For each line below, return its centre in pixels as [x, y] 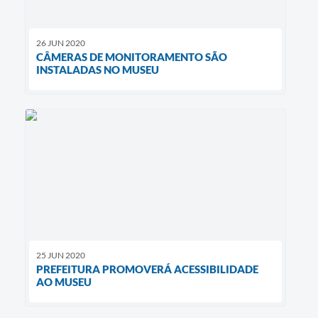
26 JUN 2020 [61, 43]
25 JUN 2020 [61, 255]
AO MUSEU [64, 281]
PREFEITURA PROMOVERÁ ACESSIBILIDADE [147, 269]
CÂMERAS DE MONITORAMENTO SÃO [132, 57]
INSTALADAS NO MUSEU [98, 70]
